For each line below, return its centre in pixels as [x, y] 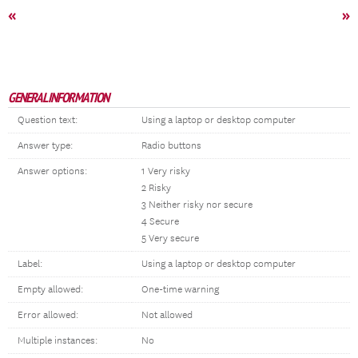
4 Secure [160, 222]
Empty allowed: [50, 290]
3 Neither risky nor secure [197, 205]
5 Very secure [170, 239]
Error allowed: [48, 315]
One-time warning [180, 290]
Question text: [48, 120]
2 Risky [156, 188]
